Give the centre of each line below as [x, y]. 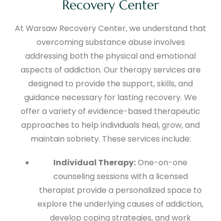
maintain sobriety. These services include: [110, 139]
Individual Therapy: [94, 162]
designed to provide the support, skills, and [110, 83]
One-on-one [162, 162]
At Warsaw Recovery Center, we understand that [110, 28]
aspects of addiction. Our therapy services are [110, 70]
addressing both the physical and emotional [110, 56]
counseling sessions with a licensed [120, 176]
